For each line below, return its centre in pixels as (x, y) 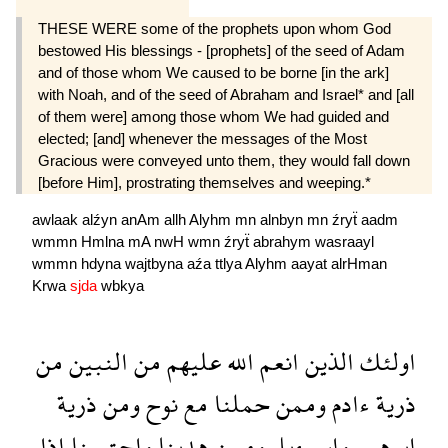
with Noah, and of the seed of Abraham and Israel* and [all (226, 94)
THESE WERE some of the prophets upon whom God (214, 28)
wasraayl (344, 241)
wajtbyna (156, 263)
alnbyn (283, 219)
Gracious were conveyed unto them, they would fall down (224, 160)
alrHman (359, 263)
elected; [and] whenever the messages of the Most (202, 138)
